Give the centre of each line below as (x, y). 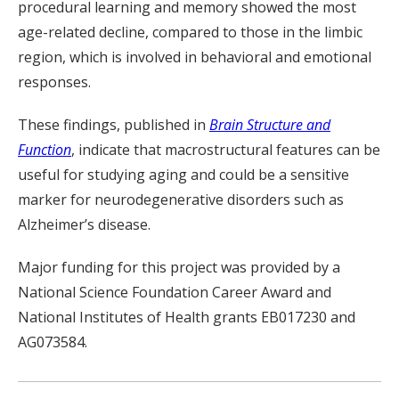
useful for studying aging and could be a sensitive (183, 175)
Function (45, 150)
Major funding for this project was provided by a (179, 267)
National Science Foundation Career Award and (175, 292)
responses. (54, 82)
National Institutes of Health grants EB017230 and (187, 317)
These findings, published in (114, 125)
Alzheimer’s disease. (84, 224)
